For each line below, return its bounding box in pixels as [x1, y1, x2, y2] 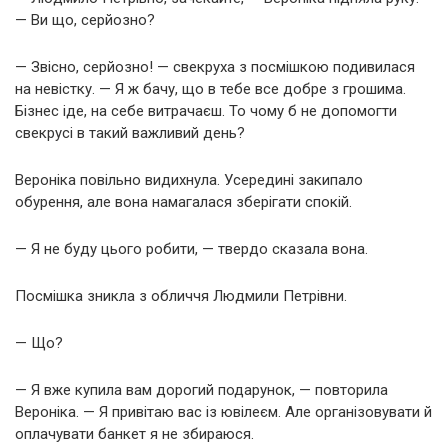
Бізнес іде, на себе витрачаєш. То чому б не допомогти [15, 101, 397, 120]
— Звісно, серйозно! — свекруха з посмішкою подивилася [15, 57, 415, 76]
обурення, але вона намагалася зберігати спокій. [15, 192, 352, 211]
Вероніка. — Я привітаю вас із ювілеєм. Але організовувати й [15, 402, 432, 421]
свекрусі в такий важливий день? [15, 123, 245, 142]
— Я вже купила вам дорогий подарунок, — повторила [15, 380, 388, 399]
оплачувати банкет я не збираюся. [15, 424, 254, 443]
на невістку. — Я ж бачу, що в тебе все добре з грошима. [15, 79, 406, 98]
